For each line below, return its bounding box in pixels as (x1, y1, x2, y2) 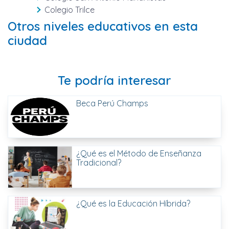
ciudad (8, 33, 47, 48)
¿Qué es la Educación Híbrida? (76, 198, 191, 209)
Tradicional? (76, 157, 122, 168)
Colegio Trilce (44, 5, 95, 15)
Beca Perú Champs (76, 98, 149, 108)
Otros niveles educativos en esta (8, 18, 198, 34)
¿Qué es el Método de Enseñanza (76, 148, 202, 158)
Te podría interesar (58, 73, 171, 88)
